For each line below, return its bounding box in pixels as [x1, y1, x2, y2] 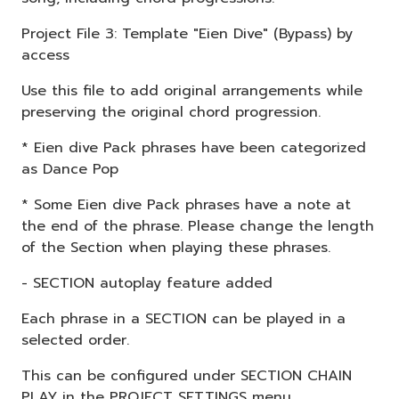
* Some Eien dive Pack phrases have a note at [21, 193, 351, 216]
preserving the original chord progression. [21, 101, 321, 123]
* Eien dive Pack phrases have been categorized [21, 136, 366, 159]
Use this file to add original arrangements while [21, 79, 362, 102]
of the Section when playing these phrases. [21, 236, 330, 258]
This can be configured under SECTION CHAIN [21, 364, 352, 387]
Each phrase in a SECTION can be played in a [21, 307, 346, 330]
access [21, 44, 69, 66]
